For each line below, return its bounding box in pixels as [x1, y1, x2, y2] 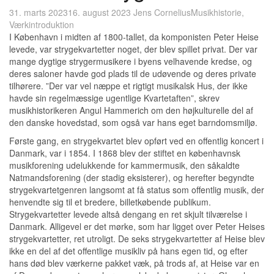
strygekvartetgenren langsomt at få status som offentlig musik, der [9, 183, 264, 196]
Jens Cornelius [133, 6, 191, 18]
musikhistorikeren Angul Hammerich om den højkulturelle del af [9, 104, 253, 116]
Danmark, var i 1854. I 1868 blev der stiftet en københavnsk [9, 147, 240, 159]
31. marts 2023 [9, 6, 68, 18]
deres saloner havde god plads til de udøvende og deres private [9, 67, 256, 80]
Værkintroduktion [9, 18, 74, 31]
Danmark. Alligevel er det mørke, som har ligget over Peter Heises [9, 220, 265, 232]
